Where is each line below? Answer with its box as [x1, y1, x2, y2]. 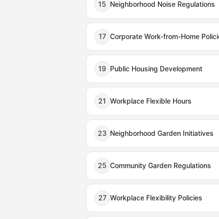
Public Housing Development [110, 65, 202, 73]
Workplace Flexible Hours [110, 97, 192, 105]
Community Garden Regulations [110, 161, 211, 170]
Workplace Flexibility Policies [110, 194, 202, 202]
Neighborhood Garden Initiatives [110, 129, 214, 137]
